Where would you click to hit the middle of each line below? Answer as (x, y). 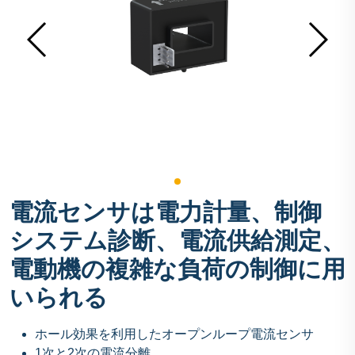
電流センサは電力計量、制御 (166, 212)
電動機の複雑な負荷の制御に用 (177, 269)
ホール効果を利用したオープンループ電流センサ (174, 334)
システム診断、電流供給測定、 (177, 241)
